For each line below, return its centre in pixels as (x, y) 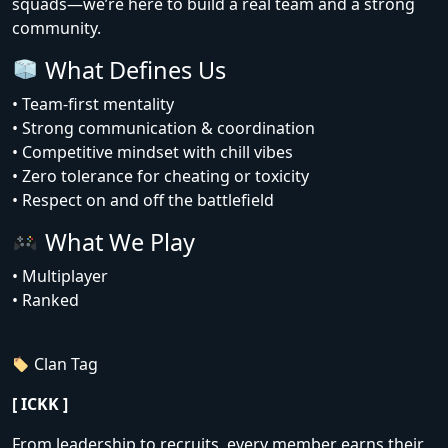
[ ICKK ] (40, 404)
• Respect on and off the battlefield (143, 200)
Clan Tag (64, 364)
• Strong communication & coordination (163, 128)
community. (56, 28)
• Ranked (45, 300)
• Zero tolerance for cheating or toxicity (160, 176)
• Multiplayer (60, 276)
